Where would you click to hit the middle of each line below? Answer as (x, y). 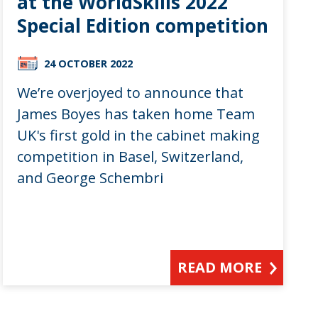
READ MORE (220, 267)
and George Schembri (90, 177)
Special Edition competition (142, 25)
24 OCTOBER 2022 (88, 63)
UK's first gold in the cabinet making (138, 135)
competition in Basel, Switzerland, (130, 156)
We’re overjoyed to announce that (130, 92)
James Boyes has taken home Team (136, 114)
